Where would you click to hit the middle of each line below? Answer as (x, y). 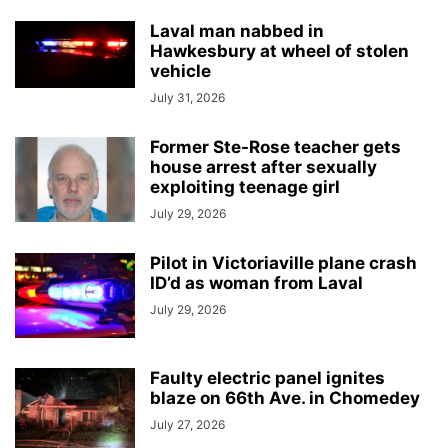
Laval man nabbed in (237, 30)
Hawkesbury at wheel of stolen (279, 50)
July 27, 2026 (187, 424)
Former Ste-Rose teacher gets (275, 146)
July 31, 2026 (187, 97)
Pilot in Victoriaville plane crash (283, 262)
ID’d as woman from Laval (256, 282)
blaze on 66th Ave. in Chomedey (285, 397)
